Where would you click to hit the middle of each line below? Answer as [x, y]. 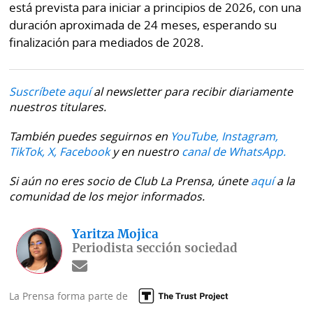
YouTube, [195, 136]
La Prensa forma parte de [69, 296]
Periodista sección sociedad [155, 248]
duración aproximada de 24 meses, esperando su [143, 25]
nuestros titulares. [58, 107]
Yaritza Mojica [116, 234]
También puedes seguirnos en [90, 136]
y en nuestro [146, 151]
